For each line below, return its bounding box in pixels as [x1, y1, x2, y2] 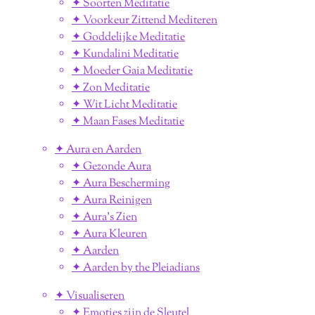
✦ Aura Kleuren [72, 226, 147, 243]
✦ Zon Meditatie [72, 79, 150, 96]
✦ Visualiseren [55, 288, 124, 304]
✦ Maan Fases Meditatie [72, 113, 184, 130]
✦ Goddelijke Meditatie [72, 29, 185, 46]
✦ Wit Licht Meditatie [72, 96, 177, 113]
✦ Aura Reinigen [72, 192, 152, 209]
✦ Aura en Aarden [55, 141, 141, 158]
